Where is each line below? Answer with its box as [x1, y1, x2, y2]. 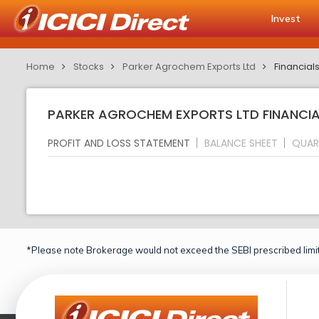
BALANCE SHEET [204, 135, 278, 150]
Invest [271, 12, 300, 25]
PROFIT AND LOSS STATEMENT [48, 135, 190, 150]
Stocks [73, 60, 104, 73]
